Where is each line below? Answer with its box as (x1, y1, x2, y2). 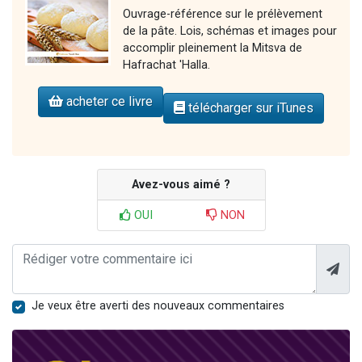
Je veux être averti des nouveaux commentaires (32, 299, 284, 314)
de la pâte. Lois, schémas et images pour (123, 24, 337, 39)
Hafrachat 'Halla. (123, 58, 210, 73)
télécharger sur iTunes (185, 100, 314, 116)
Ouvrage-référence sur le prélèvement (123, 7, 322, 22)
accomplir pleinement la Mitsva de (123, 41, 302, 56)
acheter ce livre (63, 94, 153, 110)
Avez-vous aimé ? (132, 178, 230, 192)
